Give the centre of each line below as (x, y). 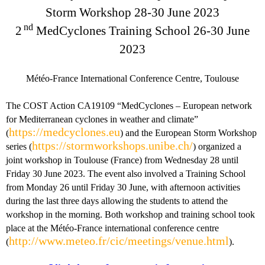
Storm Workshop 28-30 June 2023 (132, 12)
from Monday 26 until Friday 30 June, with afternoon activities (123, 187)
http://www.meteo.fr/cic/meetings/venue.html (119, 240)
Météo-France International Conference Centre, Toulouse (132, 78)
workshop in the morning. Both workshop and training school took (130, 214)
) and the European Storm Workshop (188, 132)
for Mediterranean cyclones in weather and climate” (102, 119)
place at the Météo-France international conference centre (112, 228)
